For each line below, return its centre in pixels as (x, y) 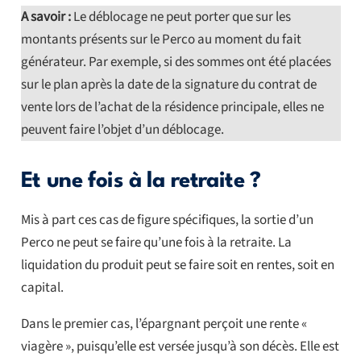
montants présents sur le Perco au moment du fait (161, 39)
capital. (42, 287)
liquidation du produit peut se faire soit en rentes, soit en (177, 265)
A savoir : (46, 17)
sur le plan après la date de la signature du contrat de (168, 84)
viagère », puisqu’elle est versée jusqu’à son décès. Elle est (180, 346)
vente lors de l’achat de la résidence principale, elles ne (172, 107)
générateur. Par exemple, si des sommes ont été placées (176, 62)
